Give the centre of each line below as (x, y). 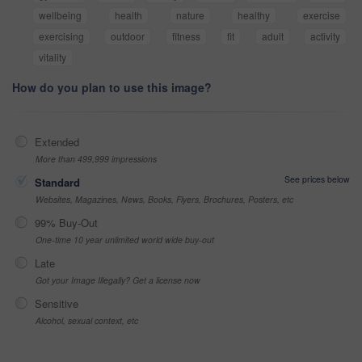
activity (326, 36)
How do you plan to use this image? (112, 87)
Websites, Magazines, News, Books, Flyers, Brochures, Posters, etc (164, 199)
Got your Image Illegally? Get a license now (118, 280)
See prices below (317, 179)
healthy (253, 15)
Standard (57, 182)
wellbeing (60, 15)
